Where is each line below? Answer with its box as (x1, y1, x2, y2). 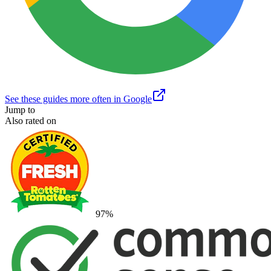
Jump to (5, 104, 35, 115)
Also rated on (5, 115, 56, 126)
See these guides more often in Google (5, 93, 152, 104)
